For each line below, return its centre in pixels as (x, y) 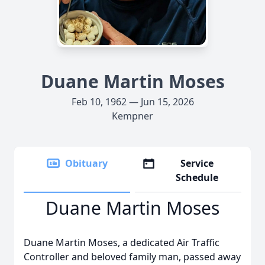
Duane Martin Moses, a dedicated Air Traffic (122, 243)
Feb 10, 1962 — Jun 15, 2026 (132, 102)
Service (197, 163)
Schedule (197, 177)
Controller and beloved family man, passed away (132, 257)
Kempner (132, 116)
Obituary (86, 163)
